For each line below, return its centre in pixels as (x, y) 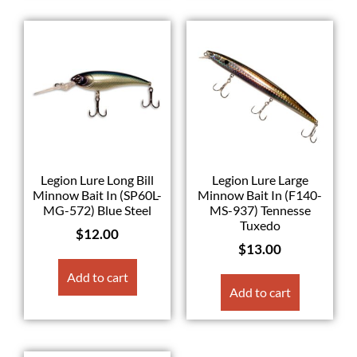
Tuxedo (260, 226)
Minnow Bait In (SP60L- (97, 195)
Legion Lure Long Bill (97, 180)
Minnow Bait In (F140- (260, 195)
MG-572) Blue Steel (97, 210)
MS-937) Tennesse (260, 210)
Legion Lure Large (260, 180)
